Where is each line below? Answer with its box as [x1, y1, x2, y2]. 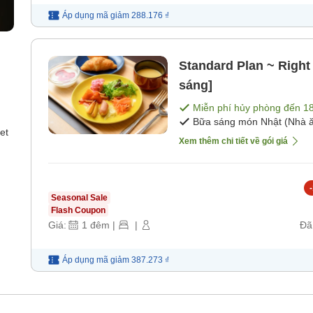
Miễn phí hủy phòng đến [193, 102, 303, 114]
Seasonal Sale [51, 193, 108, 203]
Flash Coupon [51, 205, 105, 216]
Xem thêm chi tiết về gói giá [179, 136, 288, 147]
